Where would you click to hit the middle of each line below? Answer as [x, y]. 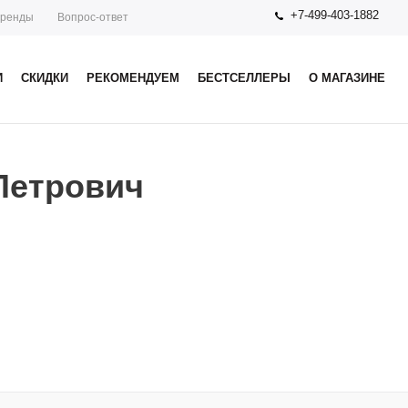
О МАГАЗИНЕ [347, 78]
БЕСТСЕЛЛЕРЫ [244, 78]
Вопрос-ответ [93, 17]
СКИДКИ [45, 78]
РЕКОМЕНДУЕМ [133, 78]
